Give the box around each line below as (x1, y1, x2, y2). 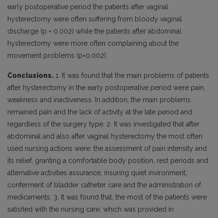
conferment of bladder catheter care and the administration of (7, 181, 201, 189)
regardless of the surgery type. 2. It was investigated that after (7, 120, 200, 128)
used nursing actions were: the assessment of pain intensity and (7, 145, 207, 153)
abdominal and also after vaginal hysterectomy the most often (7, 132, 202, 141)
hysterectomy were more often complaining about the (7, 39, 179, 48)
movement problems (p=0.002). (7, 52, 108, 60)
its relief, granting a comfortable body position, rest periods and (7, 157, 208, 165)
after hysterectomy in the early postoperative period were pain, (7, 84, 205, 92)
